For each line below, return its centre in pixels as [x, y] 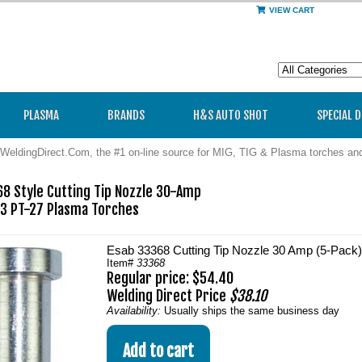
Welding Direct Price [168, 296]
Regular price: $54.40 [170, 278]
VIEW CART [292, 10]
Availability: [135, 311]
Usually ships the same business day [252, 311]
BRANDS [126, 115]
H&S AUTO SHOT [231, 115]
